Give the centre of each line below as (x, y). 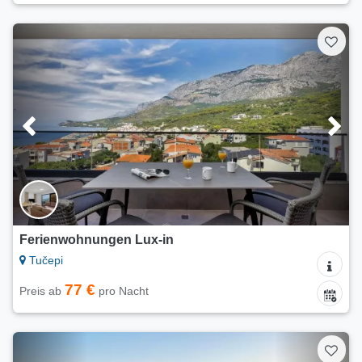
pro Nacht (122, 291)
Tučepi (44, 261)
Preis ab (42, 291)
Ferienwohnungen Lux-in (97, 240)
